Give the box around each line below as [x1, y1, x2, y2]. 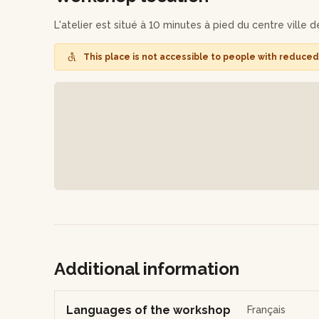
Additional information [54, 258, 239, 279]
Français [247, 303, 286, 315]
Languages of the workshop [66, 303, 231, 317]
